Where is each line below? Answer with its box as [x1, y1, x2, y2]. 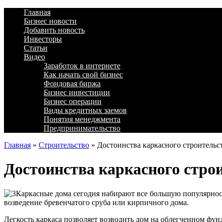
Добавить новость [24, 26, 85, 34]
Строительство [39, 141, 89, 149]
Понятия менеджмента [44, 115, 120, 123]
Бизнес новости [24, 17, 77, 25]
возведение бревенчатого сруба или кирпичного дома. [4, 198, 189, 207]
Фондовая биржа [44, 79, 101, 88]
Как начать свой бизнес [44, 70, 123, 79]
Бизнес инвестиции [44, 88, 110, 97]
